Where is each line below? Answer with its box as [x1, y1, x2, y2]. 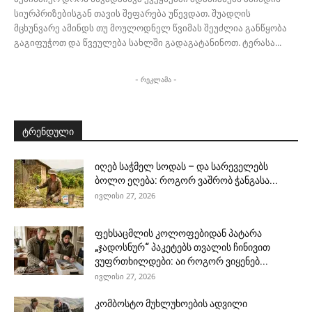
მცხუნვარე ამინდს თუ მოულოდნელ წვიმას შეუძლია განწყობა [14, 22, 287, 35]
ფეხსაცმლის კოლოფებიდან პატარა [95, 228, 262, 240]
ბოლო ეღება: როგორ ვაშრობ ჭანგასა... [95, 175, 278, 187]
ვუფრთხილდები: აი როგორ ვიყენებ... [95, 256, 268, 267]
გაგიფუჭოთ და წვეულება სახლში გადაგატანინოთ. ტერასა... [14, 36, 281, 49]
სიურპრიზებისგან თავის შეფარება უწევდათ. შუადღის [14, 7, 251, 20]
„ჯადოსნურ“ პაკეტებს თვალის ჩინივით [95, 242, 270, 253]
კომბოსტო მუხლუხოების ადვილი [95, 298, 247, 310]
